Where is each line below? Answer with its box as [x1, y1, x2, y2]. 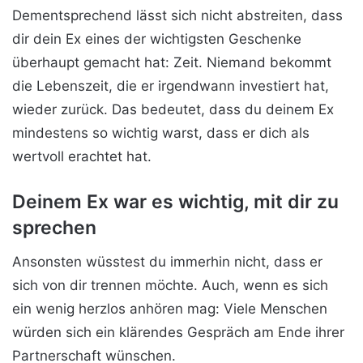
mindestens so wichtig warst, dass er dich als [12, 125, 310, 142]
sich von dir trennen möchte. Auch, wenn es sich [12, 276, 328, 293]
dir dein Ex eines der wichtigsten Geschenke [12, 31, 301, 48]
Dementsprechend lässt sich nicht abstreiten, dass [12, 7, 343, 24]
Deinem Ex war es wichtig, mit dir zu [12, 190, 339, 214]
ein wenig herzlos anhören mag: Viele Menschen [12, 300, 327, 317]
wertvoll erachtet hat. [12, 148, 152, 165]
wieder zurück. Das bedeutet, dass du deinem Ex [12, 101, 334, 118]
